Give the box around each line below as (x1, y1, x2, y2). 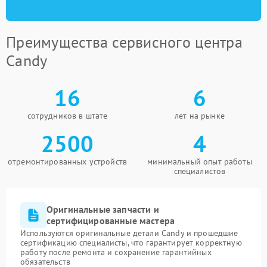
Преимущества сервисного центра (6, 32, 243, 52)
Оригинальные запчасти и (46, 203, 159, 215)
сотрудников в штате (27, 110, 108, 121)
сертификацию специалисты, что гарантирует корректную (20, 237, 242, 248)
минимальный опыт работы (147, 156, 252, 167)
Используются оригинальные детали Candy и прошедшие (20, 228, 238, 238)
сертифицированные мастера (46, 215, 175, 226)
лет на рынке (175, 110, 225, 121)
